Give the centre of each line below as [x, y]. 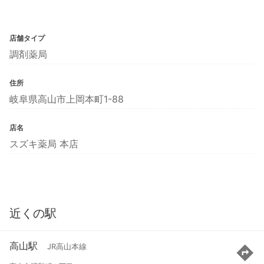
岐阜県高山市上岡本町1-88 [67, 99]
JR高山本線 [67, 247]
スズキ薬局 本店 [44, 143]
